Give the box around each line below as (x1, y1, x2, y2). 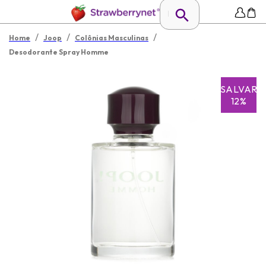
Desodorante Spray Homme (9, 47, 109, 56)
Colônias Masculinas (75, 33, 148, 42)
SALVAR (220, 83, 258, 95)
